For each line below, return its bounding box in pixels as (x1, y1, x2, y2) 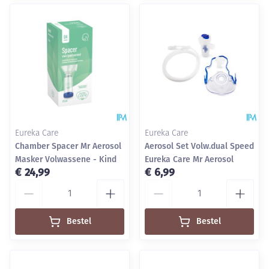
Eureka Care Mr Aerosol (145, 154, 234, 165)
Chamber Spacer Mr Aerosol (15, 141, 121, 151)
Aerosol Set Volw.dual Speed (145, 141, 254, 151)
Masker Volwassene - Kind (15, 154, 116, 165)
